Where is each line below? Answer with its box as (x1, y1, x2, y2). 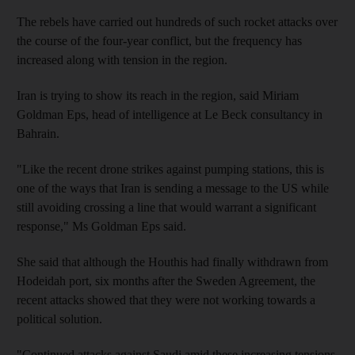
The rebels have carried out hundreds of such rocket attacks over (17, 14, 338, 29)
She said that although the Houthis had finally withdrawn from (17, 254, 328, 269)
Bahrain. (17, 126, 59, 140)
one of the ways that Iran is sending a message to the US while (17, 181, 329, 195)
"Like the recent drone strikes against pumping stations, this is (17, 162, 324, 176)
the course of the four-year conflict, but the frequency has (17, 33, 302, 48)
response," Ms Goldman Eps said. (17, 219, 186, 233)
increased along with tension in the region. (17, 52, 227, 67)
